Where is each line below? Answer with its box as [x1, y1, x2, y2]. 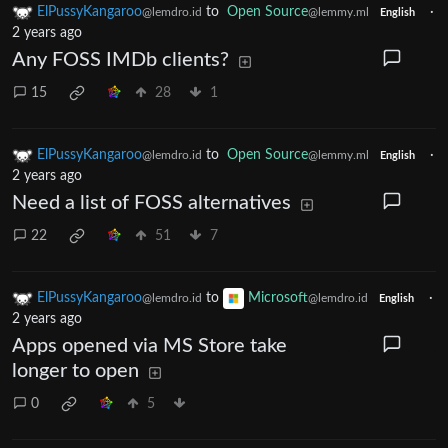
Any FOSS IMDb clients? [12, 50, 229, 71]
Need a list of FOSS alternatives [12, 193, 291, 214]
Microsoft [248, 291, 308, 306]
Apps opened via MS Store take [12, 336, 287, 357]
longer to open [12, 361, 139, 382]
